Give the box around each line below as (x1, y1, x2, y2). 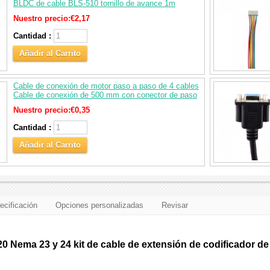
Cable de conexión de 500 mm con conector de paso (13, 90, 197, 99)
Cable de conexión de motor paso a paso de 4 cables (13, 81, 199, 90)
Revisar (162, 201, 188, 210)
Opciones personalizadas (55, 201, 143, 210)
